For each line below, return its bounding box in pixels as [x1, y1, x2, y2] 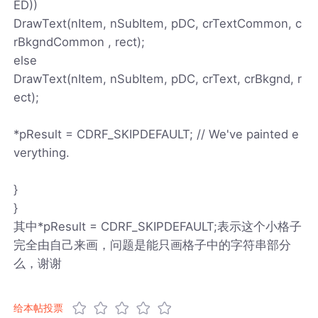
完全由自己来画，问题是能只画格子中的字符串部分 [13, 237, 292, 252]
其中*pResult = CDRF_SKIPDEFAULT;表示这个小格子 [13, 219, 302, 234]
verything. [13, 145, 70, 160]
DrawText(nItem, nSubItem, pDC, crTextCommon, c [13, 16, 302, 31]
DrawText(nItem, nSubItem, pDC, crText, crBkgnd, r [13, 71, 302, 86]
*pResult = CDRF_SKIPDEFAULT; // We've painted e [13, 126, 300, 141]
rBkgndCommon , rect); [13, 34, 146, 49]
